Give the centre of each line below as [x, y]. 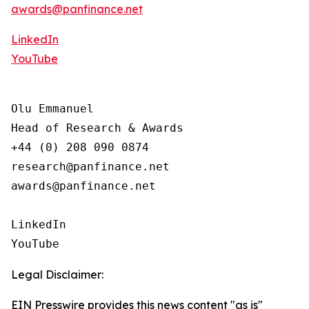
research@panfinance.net [90, 167]
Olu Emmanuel [52, 109]
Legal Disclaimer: [57, 275]
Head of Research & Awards [97, 128]
